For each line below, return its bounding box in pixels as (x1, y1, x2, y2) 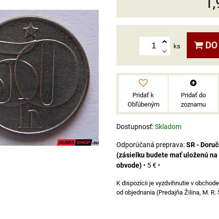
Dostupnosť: (116, 122, 155, 131)
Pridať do (180, 91, 206, 99)
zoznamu (180, 100, 206, 108)
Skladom (155, 122, 181, 131)
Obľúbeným (127, 100, 159, 108)
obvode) (116, 161, 142, 169)
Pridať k (132, 91, 154, 99)
